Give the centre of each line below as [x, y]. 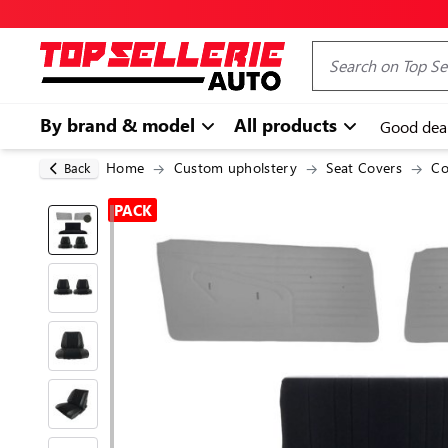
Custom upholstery [235, 167]
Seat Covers [364, 167]
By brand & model [120, 125]
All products [288, 125]
